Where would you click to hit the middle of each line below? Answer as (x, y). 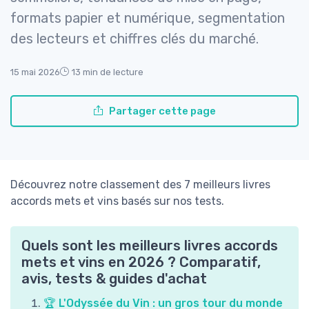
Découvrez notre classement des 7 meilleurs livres (140, 185)
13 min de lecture (108, 72)
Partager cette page (162, 111)
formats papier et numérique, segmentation (148, 18)
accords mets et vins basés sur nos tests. (117, 201)
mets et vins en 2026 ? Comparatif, (141, 262)
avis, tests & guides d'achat (114, 279)
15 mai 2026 (35, 72)
